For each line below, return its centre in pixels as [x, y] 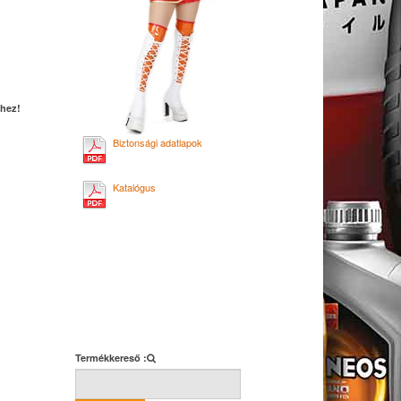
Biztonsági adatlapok [157, 142]
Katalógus [134, 187]
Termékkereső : [111, 358]
